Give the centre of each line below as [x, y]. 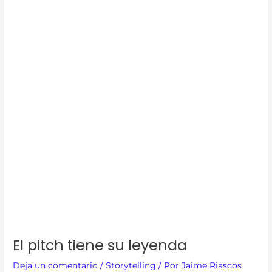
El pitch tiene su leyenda [100, 245]
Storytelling [131, 266]
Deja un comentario [56, 266]
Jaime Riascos [212, 266]
